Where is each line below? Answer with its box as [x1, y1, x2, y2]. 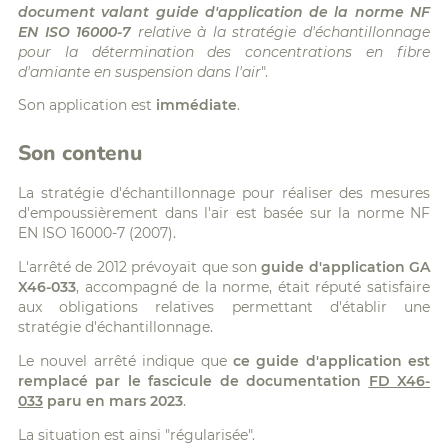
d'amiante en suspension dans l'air [18, 63, 261, 80]
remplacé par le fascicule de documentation [18, 373, 369, 390]
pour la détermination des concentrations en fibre [18, 43, 430, 60]
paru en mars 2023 [43, 393, 183, 410]
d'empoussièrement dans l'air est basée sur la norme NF [18, 205, 430, 222]
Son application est [18, 97, 156, 114]
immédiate [156, 97, 237, 114]
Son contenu [18, 139, 142, 168]
